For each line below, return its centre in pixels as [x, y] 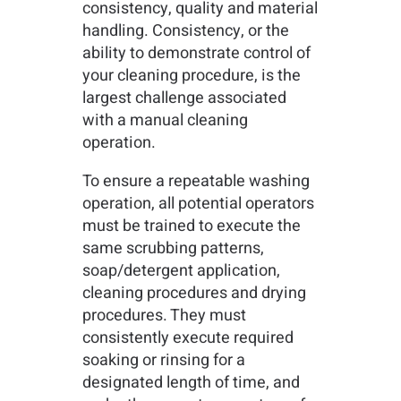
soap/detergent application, [181, 271]
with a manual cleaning [165, 121]
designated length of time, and [191, 383]
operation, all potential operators [198, 204]
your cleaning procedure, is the [191, 76]
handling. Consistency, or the [185, 31]
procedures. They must [164, 316]
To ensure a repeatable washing [196, 182]
